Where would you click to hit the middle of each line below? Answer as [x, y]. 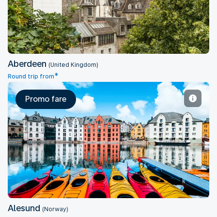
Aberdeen [28, 64]
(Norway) [55, 209]
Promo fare [46, 99]
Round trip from [31, 77]
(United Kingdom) [73, 65]
